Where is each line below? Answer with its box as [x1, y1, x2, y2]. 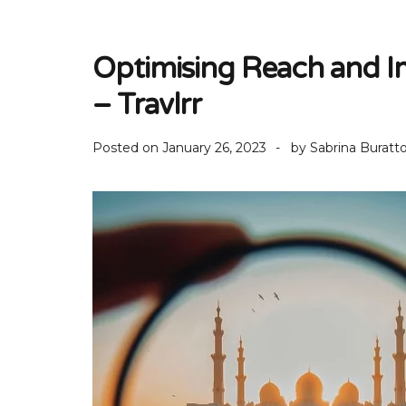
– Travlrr [92, 88, 201, 122]
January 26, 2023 [162, 140, 266, 156]
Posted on [92, 140, 162, 156]
